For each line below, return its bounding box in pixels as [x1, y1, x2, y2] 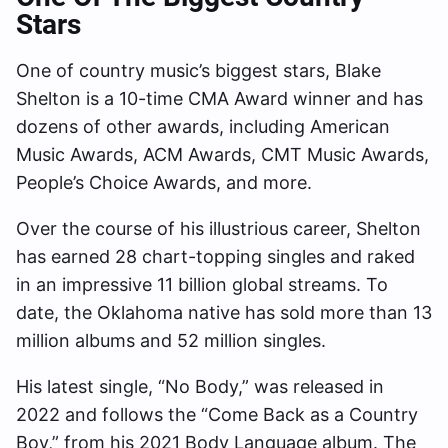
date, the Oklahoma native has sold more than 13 [16, 301, 432, 323]
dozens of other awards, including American [16, 115, 390, 137]
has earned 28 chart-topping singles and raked [16, 245, 415, 267]
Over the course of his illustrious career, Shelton [16, 217, 421, 239]
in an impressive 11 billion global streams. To [16, 273, 388, 295]
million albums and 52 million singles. [16, 329, 326, 351]
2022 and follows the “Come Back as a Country [16, 403, 418, 425]
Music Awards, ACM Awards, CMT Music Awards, [16, 143, 429, 165]
